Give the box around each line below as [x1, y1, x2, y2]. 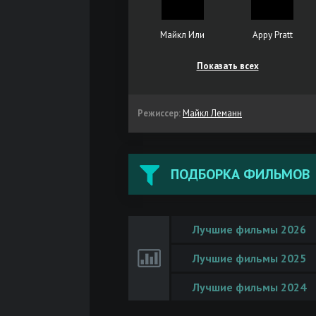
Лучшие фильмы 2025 [192, 251, 306, 265]
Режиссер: [138, 107, 181, 119]
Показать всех [196, 60, 259, 72]
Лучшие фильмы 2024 [192, 280, 306, 294]
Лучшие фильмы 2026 [192, 222, 306, 236]
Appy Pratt [252, 29, 293, 41]
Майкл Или [160, 29, 205, 41]
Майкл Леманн [183, 107, 242, 119]
